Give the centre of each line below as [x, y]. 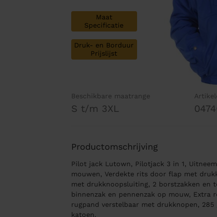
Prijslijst [104, 54]
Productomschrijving [114, 147]
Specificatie [104, 25]
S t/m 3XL [95, 109]
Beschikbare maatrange [110, 96]
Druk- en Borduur [104, 45]
